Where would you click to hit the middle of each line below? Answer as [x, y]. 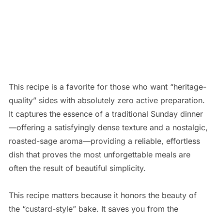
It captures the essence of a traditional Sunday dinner [106, 114]
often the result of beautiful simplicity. [77, 168]
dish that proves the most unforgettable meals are [99, 155]
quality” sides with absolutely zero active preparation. [107, 101]
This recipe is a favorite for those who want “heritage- [107, 87]
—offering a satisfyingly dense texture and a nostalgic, [108, 128]
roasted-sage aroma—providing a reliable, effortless [104, 141]
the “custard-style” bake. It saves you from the [93, 209]
